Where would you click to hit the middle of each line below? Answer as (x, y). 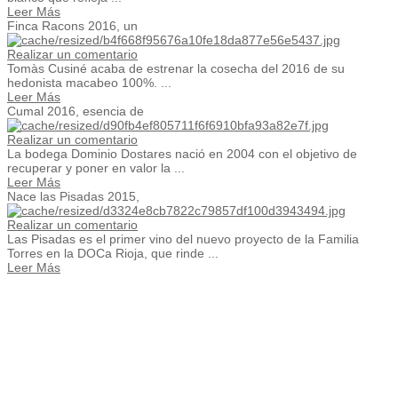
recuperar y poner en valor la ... (96, 167)
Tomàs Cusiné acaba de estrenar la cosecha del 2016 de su (176, 68)
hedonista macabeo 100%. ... (89, 82)
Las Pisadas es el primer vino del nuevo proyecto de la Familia (183, 239)
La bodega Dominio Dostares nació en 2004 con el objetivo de (182, 153)
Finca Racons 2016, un (72, 25)
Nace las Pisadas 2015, (73, 196)
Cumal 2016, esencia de (76, 111)
